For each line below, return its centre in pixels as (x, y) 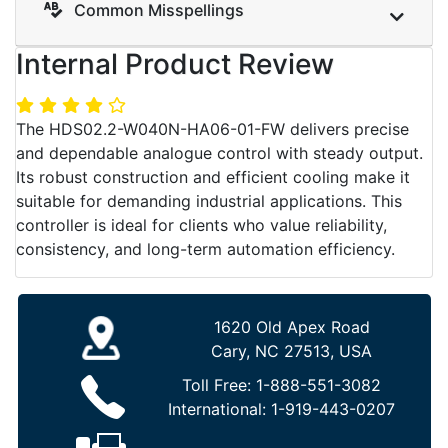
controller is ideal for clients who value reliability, (201, 224)
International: (219, 408)
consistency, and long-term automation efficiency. (205, 248)
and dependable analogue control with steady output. (219, 152)
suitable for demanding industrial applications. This (209, 200)
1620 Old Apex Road (291, 326)
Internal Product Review (175, 63)
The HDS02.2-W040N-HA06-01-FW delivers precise (212, 128)
